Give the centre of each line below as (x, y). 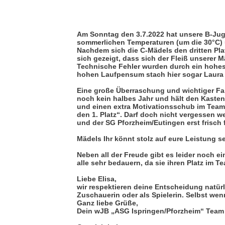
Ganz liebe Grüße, (107, 203)
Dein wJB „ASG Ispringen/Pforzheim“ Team (150, 211)
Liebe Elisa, (97, 179)
